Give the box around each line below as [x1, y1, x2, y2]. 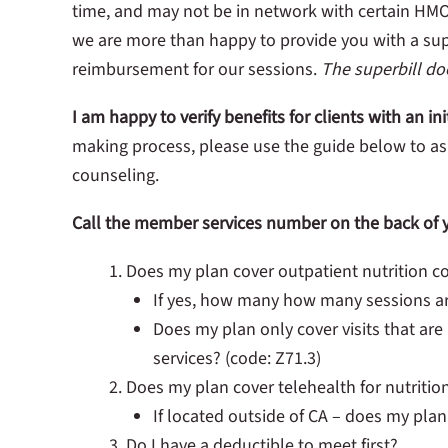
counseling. [72, 162, 159, 188]
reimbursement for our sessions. [72, 56, 321, 82]
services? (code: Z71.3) [153, 345, 321, 371]
